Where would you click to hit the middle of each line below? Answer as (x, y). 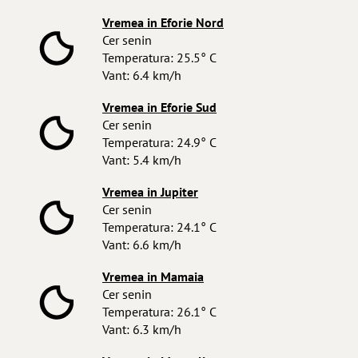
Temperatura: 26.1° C (159, 312)
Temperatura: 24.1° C (159, 227)
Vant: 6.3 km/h (142, 330)
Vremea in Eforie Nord (163, 23)
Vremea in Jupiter (150, 192)
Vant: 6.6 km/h (142, 245)
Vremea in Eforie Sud (159, 107)
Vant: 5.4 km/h (142, 160)
